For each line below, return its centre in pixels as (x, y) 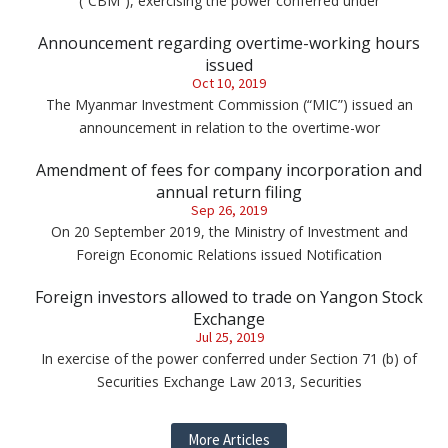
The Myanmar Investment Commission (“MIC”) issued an (229, 104)
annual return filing (229, 191)
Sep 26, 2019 (229, 209)
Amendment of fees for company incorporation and (229, 169)
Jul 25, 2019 (229, 336)
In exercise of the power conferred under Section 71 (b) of (229, 358)
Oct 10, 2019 (229, 82)
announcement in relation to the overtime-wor (229, 127)
